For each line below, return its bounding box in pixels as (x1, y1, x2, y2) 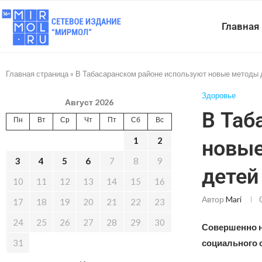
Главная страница (6, 69, 68, 78)
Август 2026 (64, 97, 113, 107)
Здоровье (201, 91, 236, 100)
